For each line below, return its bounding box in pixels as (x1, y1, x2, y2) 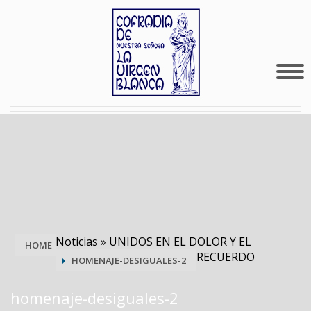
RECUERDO (196, 249, 255, 264)
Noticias (56, 234, 98, 249)
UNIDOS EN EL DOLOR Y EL (109, 234, 251, 249)
